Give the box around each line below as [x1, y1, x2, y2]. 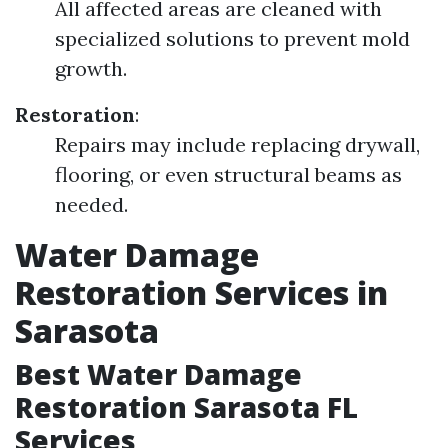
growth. [55, 56, 127, 81]
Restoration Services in [15, 271, 388, 314]
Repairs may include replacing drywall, [55, 132, 420, 157]
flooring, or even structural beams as [55, 162, 402, 187]
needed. [55, 192, 128, 217]
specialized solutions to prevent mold [55, 26, 410, 51]
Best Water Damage [15, 355, 302, 393]
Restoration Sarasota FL [15, 388, 358, 426]
